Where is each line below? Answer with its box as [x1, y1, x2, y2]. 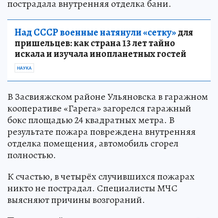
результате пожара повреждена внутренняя [7, 125, 196, 138]
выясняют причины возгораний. [7, 193, 145, 206]
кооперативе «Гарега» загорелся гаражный [7, 101, 191, 115]
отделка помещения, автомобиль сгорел [7, 136, 179, 150]
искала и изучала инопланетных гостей [15, 47, 186, 60]
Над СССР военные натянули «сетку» [15, 25, 176, 39]
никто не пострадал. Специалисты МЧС [7, 181, 178, 195]
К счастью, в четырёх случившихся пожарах [7, 169, 195, 183]
